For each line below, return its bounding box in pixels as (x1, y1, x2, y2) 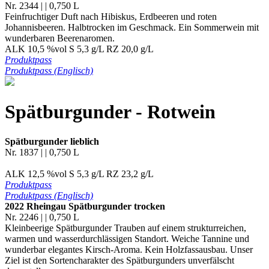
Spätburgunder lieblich (5, 136, 99, 147)
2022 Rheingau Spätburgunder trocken (5, 201, 165, 211)
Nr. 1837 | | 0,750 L (5, 147, 79, 157)
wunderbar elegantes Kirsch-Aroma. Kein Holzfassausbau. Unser (5, 244, 253, 255)
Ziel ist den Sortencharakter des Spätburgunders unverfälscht (5, 255, 234, 265)
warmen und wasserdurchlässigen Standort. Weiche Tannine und (5, 233, 249, 244)
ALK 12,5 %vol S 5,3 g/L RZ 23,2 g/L (5, 168, 154, 179)
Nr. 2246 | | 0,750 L (5, 211, 79, 222)
